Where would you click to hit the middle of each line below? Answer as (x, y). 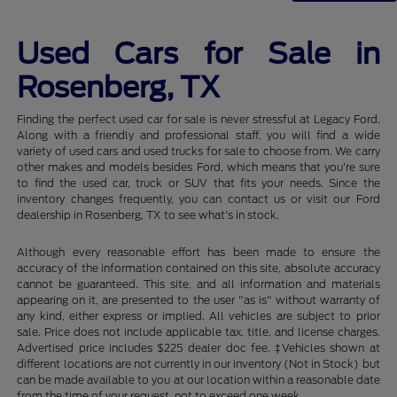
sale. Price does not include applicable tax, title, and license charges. (198, 331)
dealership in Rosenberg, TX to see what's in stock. (148, 214)
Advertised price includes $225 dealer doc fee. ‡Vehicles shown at (198, 347)
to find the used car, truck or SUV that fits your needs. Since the (198, 183)
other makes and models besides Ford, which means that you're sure (198, 167)
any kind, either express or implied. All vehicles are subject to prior (198, 315)
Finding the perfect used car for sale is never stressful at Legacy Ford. (198, 119)
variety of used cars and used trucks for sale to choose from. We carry (198, 151)
